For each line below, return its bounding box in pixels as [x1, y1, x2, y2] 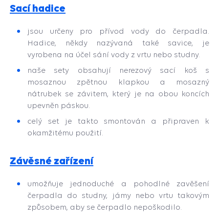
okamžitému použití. [27, 129, 103, 137]
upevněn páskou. [27, 101, 90, 109]
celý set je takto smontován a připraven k [27, 117, 209, 125]
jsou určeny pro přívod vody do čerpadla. [27, 27, 209, 35]
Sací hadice [10, 2, 66, 14]
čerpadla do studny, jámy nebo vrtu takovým [27, 191, 209, 199]
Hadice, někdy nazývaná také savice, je [27, 39, 209, 47]
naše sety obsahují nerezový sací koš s [27, 66, 209, 74]
